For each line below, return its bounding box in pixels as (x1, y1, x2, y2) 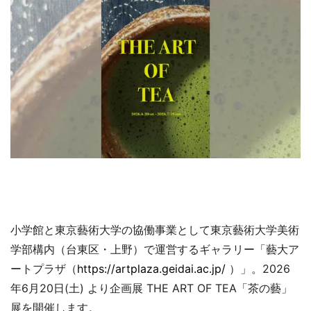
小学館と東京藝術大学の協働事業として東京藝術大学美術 (10, 222, 299, 237)
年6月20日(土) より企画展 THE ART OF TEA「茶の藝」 (10, 280, 292, 295)
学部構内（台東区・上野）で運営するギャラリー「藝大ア (10, 242, 299, 256)
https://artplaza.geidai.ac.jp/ (77, 261, 226, 276)
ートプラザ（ (10, 261, 77, 276)
